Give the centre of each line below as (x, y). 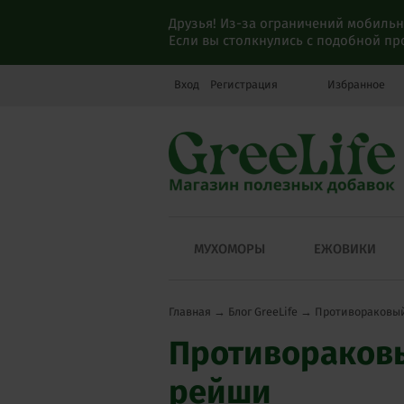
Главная (190, 312)
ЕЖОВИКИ (344, 249)
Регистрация (244, 84)
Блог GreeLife (263, 312)
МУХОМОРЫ (230, 249)
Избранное (355, 84)
